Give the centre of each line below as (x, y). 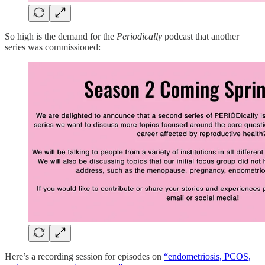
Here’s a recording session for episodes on (84, 256)
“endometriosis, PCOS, (207, 256)
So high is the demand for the (61, 37)
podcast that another (201, 37)
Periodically (139, 37)
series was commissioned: (53, 47)
